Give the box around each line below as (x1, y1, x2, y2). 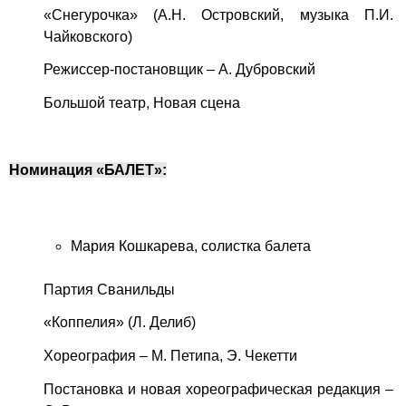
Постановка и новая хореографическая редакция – (43, 382, 393, 398)
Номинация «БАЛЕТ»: (9, 161, 167, 178)
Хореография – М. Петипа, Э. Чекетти (43, 348, 297, 364)
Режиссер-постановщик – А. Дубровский (43, 62, 315, 78)
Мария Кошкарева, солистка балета (70, 237, 311, 254)
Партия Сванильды (43, 281, 175, 297)
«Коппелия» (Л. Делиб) (43, 314, 196, 331)
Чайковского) (43, 28, 132, 44)
